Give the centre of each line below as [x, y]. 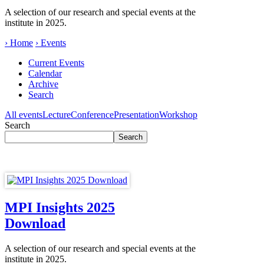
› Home [19, 42]
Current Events [56, 62]
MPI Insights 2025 [60, 207]
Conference [92, 114]
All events [24, 114]
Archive [43, 84]
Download [35, 223]
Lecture [57, 114]
